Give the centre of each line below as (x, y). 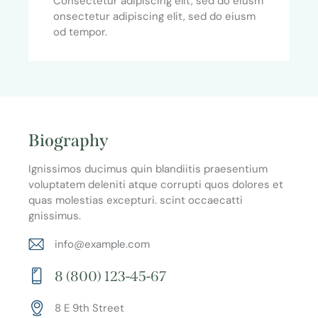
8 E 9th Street (89, 308)
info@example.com (102, 245)
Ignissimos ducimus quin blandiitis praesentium (148, 169)
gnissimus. (55, 215)
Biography (68, 140)
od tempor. (80, 32)
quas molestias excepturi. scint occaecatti (136, 200)
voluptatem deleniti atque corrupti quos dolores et (156, 184)
